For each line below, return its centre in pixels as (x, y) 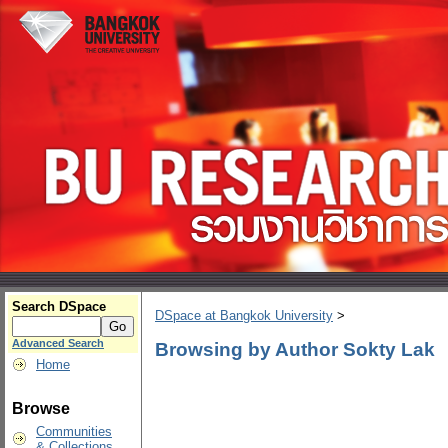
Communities (74, 431)
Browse (41, 408)
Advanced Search (58, 343)
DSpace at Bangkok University (244, 316)
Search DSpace (59, 306)
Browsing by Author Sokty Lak (295, 349)
